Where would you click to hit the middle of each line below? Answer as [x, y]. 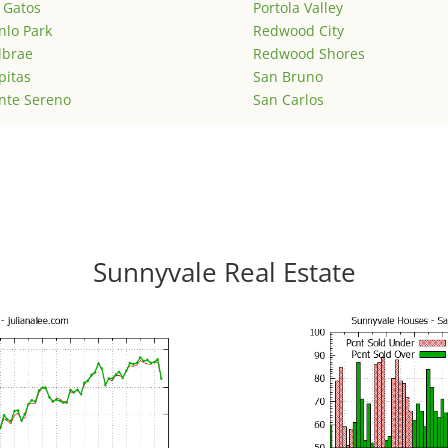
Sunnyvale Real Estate [224, 272]
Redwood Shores [308, 54]
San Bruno [287, 77]
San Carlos [288, 100]
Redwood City [298, 31]
